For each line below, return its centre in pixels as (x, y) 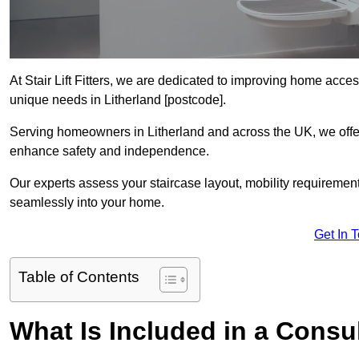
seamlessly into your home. (87, 203)
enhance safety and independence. (109, 151)
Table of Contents (79, 277)
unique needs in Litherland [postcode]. (118, 100)
